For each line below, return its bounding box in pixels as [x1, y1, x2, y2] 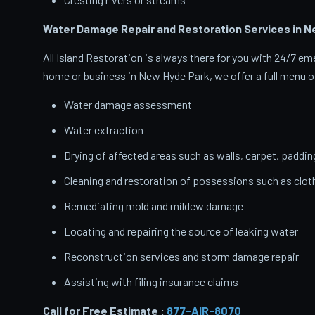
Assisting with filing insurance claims [63, 275, 238, 289]
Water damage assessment [63, 98, 192, 112]
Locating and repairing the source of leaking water [63, 224, 298, 238]
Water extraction [63, 123, 143, 137]
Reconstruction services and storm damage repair [63, 250, 299, 264]
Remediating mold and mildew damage [63, 199, 243, 213]
